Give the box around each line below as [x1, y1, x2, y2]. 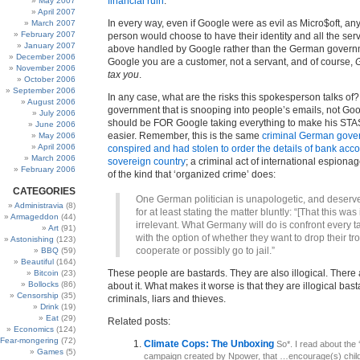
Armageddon [10, 212, 59, 221]
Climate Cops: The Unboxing [144, 338, 276, 350]
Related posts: [108, 316, 170, 327]
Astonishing [10, 235, 54, 243]
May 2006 [39, 131, 76, 140]
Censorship [17, 291, 59, 300]
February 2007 [21, 30, 76, 39]
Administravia [14, 201, 63, 210]
